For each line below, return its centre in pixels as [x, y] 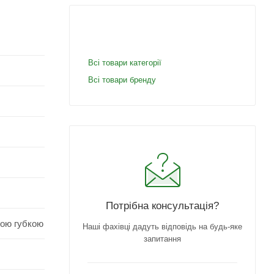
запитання [162, 239]
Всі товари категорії [125, 62]
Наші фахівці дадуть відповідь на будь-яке [162, 226]
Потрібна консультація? [162, 205]
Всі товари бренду [122, 80]
